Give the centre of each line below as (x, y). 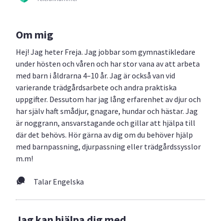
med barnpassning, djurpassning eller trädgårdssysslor (108, 146)
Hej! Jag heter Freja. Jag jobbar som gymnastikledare (106, 52)
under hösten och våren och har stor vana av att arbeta (108, 63)
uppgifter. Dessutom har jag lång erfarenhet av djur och (108, 99)
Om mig (35, 35)
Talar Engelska (59, 182)
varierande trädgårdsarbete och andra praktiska (96, 87)
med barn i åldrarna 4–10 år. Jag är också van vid (95, 75)
